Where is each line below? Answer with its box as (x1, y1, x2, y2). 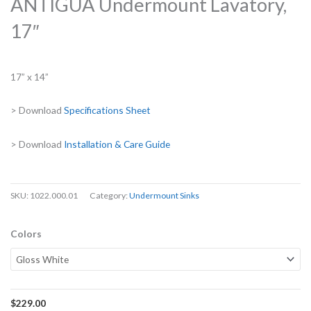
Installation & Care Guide (64, 138, 170, 151)
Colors (10, 228, 42, 240)
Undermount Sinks (129, 190, 199, 201)
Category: (90, 190, 129, 201)
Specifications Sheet (64, 104, 151, 117)
